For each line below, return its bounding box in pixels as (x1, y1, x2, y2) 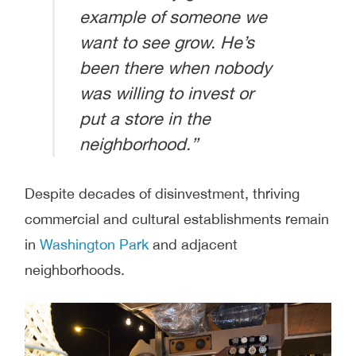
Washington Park (40, 236, 149, 253)
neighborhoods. (25, 261, 125, 278)
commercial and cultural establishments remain (25, 211, 329, 227)
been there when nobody (79, 57, 272, 79)
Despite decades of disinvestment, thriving (25, 185, 300, 202)
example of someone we (79, 6, 267, 28)
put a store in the (79, 108, 211, 130)
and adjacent (149, 236, 238, 253)
